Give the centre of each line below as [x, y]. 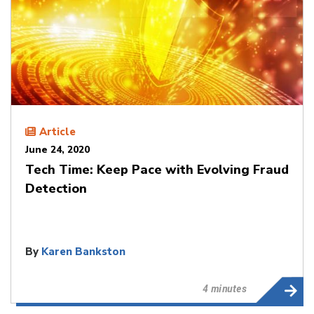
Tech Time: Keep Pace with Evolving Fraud [157, 169]
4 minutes [224, 288]
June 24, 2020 [57, 149]
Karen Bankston [83, 251]
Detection [56, 188]
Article [57, 131]
